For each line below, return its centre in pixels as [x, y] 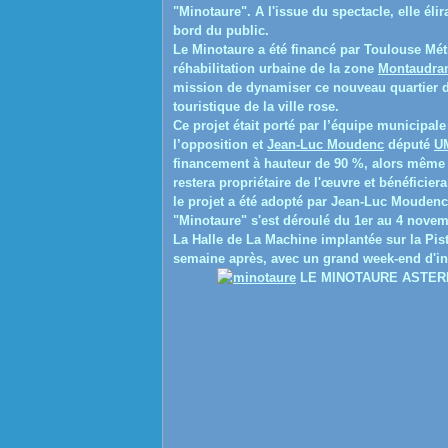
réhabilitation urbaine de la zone [275, 68]
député [409, 144]
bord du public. [221, 30]
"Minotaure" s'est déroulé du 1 [267, 220]
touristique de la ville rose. [256, 106]
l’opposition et [220, 144]
